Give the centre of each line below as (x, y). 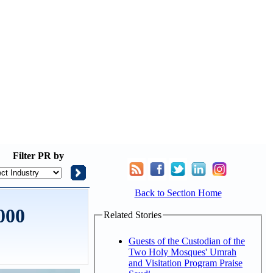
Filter (24, 156)
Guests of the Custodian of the (187, 241)
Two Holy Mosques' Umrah (183, 252)
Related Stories (133, 215)
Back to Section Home (178, 193)
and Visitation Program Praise (186, 263)
